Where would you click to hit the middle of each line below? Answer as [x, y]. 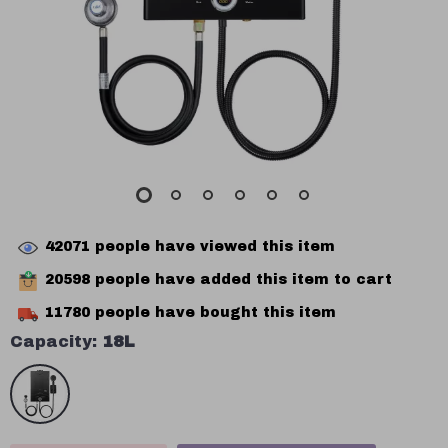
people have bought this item [213, 313]
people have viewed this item [212, 247]
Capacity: [53, 341]
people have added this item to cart [241, 280]
